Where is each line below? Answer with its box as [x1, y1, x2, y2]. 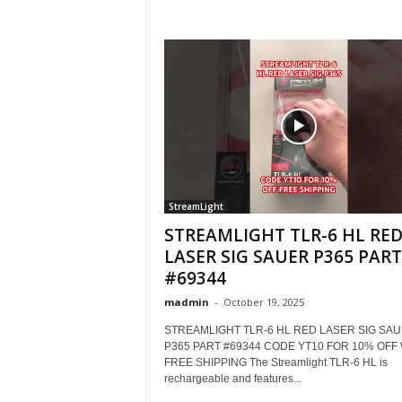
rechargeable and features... [163, 372, 301, 385]
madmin [163, 295, 209, 309]
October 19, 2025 [223, 295, 304, 309]
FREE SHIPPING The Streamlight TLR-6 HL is [163, 356, 388, 369]
